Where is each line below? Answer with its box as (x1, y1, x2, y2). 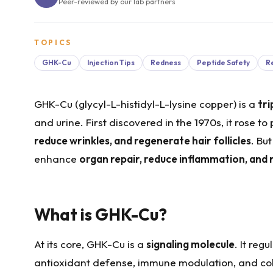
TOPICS (34, 38, 72, 47)
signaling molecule (146, 237, 235, 250)
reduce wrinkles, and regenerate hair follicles (34, 134, 251, 147)
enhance (34, 152, 79, 165)
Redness (151, 58, 181, 67)
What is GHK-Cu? (34, 204, 167, 225)
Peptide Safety (197, 58, 250, 67)
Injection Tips (87, 58, 135, 67)
